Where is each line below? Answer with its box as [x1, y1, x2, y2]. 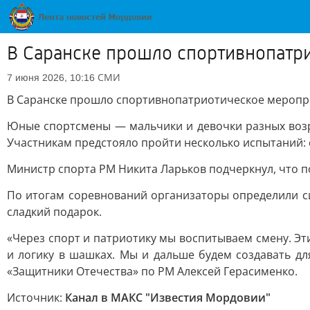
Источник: [7, 290, 65, 305]
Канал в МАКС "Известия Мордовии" [65, 290, 271, 305]
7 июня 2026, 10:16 [7, 72, 95, 83]
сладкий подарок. [7, 204, 102, 219]
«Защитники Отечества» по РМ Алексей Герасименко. [7, 264, 298, 279]
